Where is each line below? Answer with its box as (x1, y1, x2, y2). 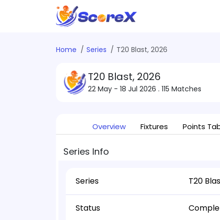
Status (76, 202, 100, 214)
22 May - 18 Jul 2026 (88, 84, 158, 94)
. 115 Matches (158, 84, 201, 94)
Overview (92, 121, 126, 132)
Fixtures (140, 121, 168, 132)
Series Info (63, 145, 109, 158)
